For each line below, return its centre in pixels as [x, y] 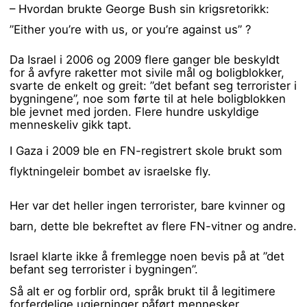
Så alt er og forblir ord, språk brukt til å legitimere [143, 292]
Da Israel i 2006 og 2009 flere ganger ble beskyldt [145, 59]
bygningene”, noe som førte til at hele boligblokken [148, 98]
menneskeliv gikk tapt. [71, 124]
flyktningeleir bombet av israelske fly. [111, 172]
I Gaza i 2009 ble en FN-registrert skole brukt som [146, 151]
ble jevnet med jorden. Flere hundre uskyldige [135, 111]
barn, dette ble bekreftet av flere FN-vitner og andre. [153, 226]
